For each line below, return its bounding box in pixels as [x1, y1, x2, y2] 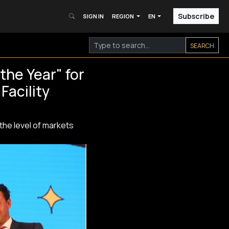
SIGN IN [83, 12, 104, 20]
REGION [112, 12, 135, 20]
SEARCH [190, 41, 214, 50]
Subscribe [178, 11, 214, 21]
